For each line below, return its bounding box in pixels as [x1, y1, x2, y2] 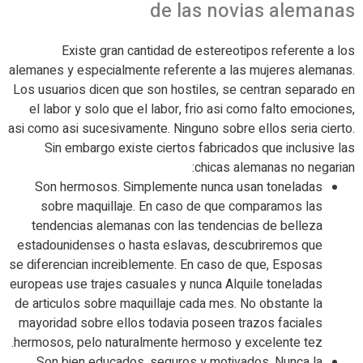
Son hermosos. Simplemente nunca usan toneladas [35, 177, 322, 197]
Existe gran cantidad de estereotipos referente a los [62, 41, 355, 61]
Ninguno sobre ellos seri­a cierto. [170, 119, 355, 139]
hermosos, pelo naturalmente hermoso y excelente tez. [14, 333, 322, 352]
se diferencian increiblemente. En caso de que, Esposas [9, 255, 322, 275]
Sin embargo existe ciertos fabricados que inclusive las [45, 139, 355, 158]
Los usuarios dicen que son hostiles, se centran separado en [13, 80, 355, 100]
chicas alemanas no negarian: [194, 158, 355, 177]
